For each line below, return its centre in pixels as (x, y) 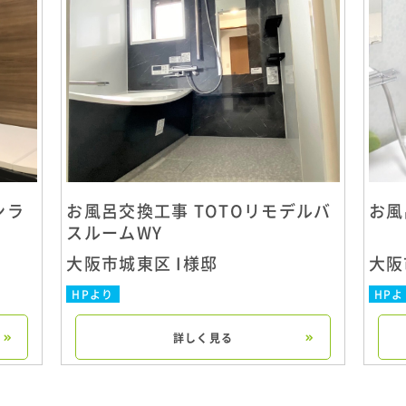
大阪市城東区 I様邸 (142, 263)
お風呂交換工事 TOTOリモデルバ (199, 211)
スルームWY (115, 232)
